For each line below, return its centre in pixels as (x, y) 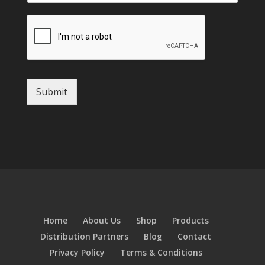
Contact (195, 236)
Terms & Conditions (161, 252)
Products (190, 220)
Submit (51, 92)
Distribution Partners (85, 236)
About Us (101, 220)
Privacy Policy (77, 252)
